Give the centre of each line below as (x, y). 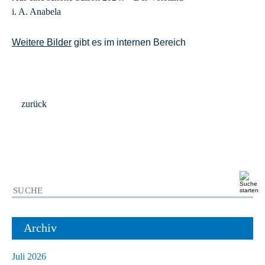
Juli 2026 (29, 256)
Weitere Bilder (42, 43)
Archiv (40, 227)
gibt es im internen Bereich (129, 43)
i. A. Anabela (36, 11)
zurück (34, 104)
